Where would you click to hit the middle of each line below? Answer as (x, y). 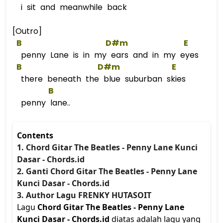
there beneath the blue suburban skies (101, 79)
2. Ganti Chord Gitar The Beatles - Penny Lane (107, 171)
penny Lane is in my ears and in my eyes (108, 55)
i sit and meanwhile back (72, 7)
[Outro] (27, 31)
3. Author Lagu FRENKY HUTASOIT (84, 195)
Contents (35, 135)
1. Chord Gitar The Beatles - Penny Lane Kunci (107, 147)
